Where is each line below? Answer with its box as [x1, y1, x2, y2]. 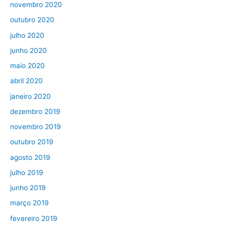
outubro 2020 [10, 16, 54, 24]
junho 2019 [10, 184, 46, 192]
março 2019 [10, 199, 49, 207]
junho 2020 [10, 46, 47, 54]
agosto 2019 [10, 153, 50, 161]
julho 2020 [10, 31, 44, 39]
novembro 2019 [10, 123, 61, 131]
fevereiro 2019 [10, 214, 58, 222]
